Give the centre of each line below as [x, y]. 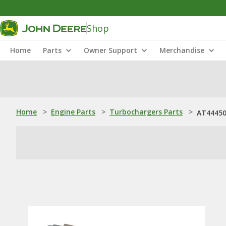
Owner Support [110, 50]
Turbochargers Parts [146, 112]
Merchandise [182, 50]
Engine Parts [73, 112]
